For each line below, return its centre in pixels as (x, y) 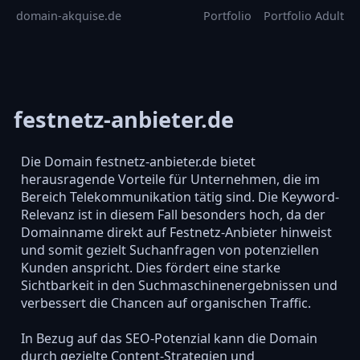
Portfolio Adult (304, 16)
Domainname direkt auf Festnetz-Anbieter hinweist (176, 232)
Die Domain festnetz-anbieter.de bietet (138, 161)
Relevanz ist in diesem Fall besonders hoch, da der (173, 214)
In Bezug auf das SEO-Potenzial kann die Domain (169, 338)
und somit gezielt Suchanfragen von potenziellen (170, 250)
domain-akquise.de (69, 16)
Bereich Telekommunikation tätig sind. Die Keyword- (180, 196)
